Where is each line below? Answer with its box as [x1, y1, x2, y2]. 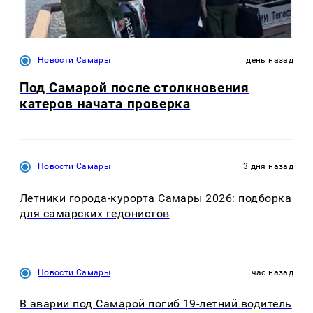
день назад [246, 54, 293, 65]
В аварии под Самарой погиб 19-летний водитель [20, 297, 292, 311]
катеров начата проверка [20, 96, 191, 112]
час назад [251, 267, 293, 277]
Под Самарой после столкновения [20, 80, 249, 96]
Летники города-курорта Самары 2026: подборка [20, 191, 292, 205]
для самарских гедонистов [20, 206, 170, 220]
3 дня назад [243, 161, 293, 172]
